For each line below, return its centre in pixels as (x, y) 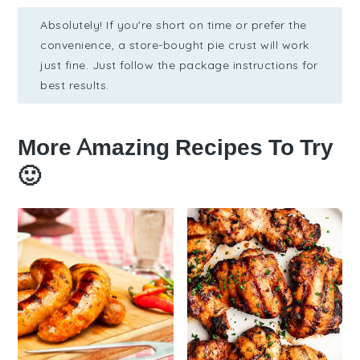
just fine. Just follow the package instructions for (179, 65)
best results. (75, 86)
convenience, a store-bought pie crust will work (175, 45)
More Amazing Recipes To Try (176, 148)
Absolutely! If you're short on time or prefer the (174, 25)
